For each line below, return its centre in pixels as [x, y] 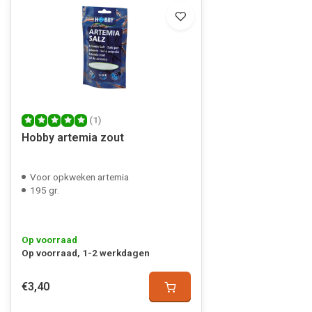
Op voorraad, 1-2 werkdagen [86, 253]
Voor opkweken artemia [79, 177]
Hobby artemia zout [73, 138]
